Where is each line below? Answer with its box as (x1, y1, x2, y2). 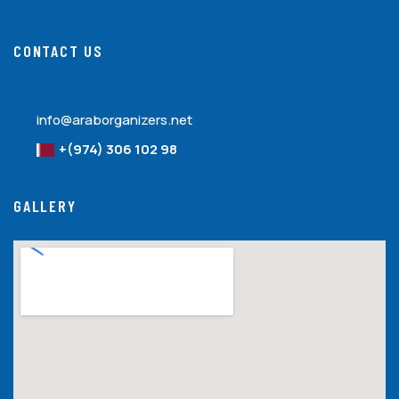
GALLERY (13, 196, 77, 216)
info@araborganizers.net (36, 110, 192, 129)
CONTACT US (13, 41, 103, 61)
